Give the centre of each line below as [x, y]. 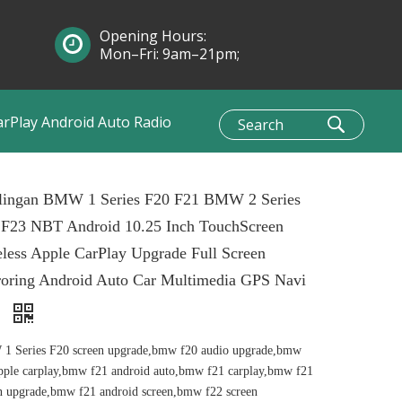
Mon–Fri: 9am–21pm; [170, 54]
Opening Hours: [153, 36]
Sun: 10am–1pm [153, 72]
